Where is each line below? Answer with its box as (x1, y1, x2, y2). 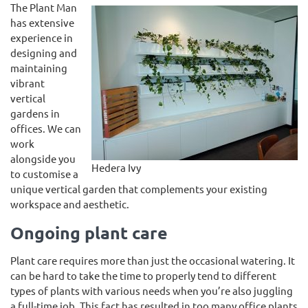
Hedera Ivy (91, 160, 141, 174)
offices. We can (10, 122, 81, 135)
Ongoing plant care (10, 221, 168, 243)
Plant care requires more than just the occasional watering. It (10, 254, 295, 267)
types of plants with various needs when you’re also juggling (10, 284, 293, 297)
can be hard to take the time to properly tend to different (10, 269, 276, 282)
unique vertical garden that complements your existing (10, 182, 267, 195)
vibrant (10, 76, 45, 89)
